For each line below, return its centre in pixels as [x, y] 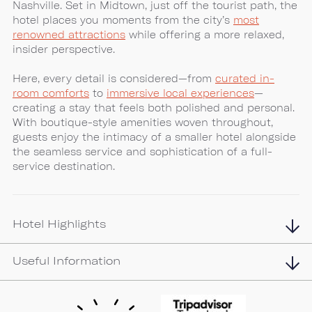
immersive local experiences [180, 93]
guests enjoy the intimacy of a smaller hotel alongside [154, 137]
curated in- [245, 78]
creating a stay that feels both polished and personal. [154, 108]
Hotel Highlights [59, 223]
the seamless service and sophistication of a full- [142, 151]
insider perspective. [64, 49]
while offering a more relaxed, [205, 34]
